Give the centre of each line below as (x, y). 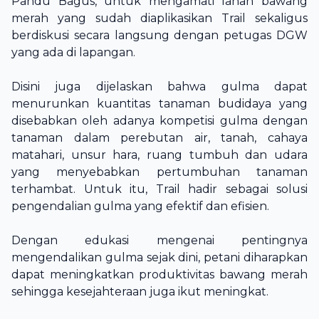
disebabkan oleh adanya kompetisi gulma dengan (159, 121)
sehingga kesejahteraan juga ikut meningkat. (141, 292)
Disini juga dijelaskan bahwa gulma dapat (159, 87)
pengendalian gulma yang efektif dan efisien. (142, 206)
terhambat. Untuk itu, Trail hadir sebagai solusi (159, 189)
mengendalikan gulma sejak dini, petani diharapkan (159, 257)
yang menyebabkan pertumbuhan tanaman (159, 172)
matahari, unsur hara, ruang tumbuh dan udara (159, 155)
